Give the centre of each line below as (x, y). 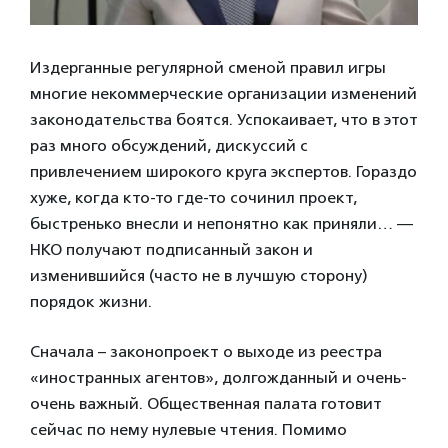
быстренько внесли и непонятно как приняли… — (221, 223)
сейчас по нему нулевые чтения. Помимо (188, 429)
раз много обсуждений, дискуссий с (169, 145)
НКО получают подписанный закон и (171, 249)
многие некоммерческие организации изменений (223, 93)
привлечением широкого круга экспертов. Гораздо (223, 171)
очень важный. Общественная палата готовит (206, 403)
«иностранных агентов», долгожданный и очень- (218, 377)
